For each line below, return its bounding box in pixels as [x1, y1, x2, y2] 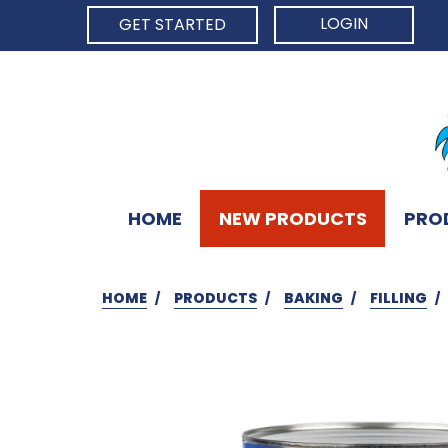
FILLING [370, 287, 427, 308]
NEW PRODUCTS [218, 205, 367, 231]
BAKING [284, 287, 343, 308]
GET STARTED [119, 13, 226, 36]
